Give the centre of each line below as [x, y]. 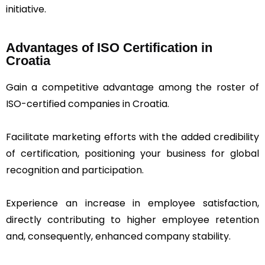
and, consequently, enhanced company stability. [118, 236]
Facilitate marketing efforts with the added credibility [132, 137]
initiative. [26, 9]
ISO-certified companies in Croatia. [88, 104]
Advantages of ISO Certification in [109, 47]
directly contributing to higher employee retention [132, 219]
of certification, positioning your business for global [132, 153]
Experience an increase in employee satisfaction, [132, 203]
